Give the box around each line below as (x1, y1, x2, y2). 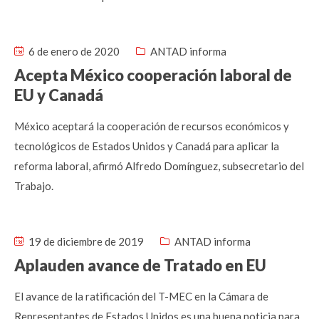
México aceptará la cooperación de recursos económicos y (14, 120, 289, 132)
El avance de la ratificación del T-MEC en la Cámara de (14, 290, 268, 303)
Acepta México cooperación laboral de (14, 66, 292, 85)
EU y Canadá (14, 85, 103, 105)
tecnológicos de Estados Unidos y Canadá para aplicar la (14, 140, 279, 152)
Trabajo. (14, 179, 53, 192)
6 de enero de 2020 (26, 45, 120, 58)
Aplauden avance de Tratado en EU (14, 256, 266, 275)
